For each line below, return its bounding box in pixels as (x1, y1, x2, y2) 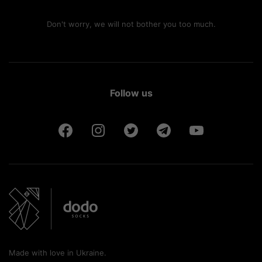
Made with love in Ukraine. (9, 248, 106, 258)
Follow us (109, 87, 153, 99)
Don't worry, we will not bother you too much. (46, 19, 216, 29)
